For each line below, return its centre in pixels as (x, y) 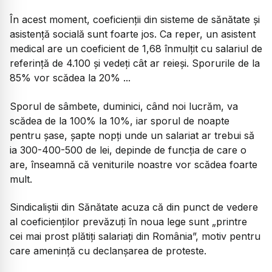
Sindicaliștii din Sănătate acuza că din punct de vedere (134, 207)
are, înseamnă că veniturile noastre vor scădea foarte (134, 164)
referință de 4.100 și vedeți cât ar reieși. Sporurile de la (135, 63)
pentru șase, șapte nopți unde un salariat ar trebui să (132, 135)
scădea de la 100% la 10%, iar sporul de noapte (120, 121)
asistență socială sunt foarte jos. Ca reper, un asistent (133, 34)
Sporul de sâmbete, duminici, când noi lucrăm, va (124, 106)
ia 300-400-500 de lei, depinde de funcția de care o (128, 150)
